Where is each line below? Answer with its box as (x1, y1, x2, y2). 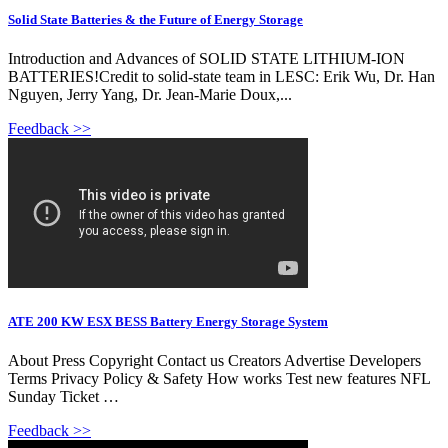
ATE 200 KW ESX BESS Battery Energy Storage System (8, 313, 328, 329)
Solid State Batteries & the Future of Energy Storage (8, 11, 303, 27)
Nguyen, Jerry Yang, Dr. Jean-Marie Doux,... (8, 85, 292, 103)
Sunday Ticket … (8, 388, 119, 406)
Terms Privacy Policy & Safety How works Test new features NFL (8, 370, 430, 388)
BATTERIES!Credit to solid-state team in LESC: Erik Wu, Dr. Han (8, 67, 435, 85)
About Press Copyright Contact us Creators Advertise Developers (8, 352, 421, 370)
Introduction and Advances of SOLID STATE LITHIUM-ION (8, 49, 405, 67)
